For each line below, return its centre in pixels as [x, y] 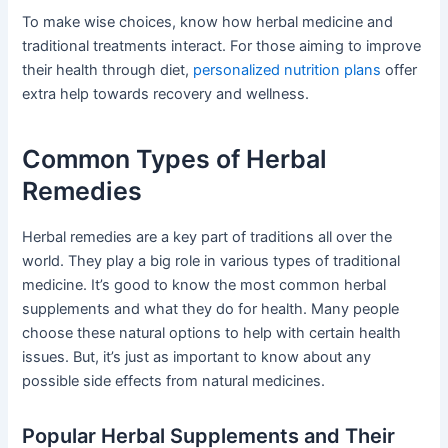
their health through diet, [108, 69]
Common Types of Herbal [175, 159]
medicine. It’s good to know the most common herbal [204, 284]
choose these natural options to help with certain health [212, 332]
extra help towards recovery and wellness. [166, 93]
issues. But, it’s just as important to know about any [197, 356]
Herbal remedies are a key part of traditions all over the [207, 236]
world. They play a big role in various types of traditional [211, 260]
